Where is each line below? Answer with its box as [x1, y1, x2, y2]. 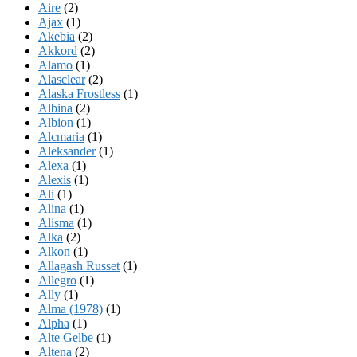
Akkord [38, 43, 77, 57]
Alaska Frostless [38, 86, 120, 100]
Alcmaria [38, 129, 84, 143]
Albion [38, 115, 73, 129]
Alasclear [38, 72, 85, 86]
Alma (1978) [38, 301, 103, 316]
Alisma [38, 215, 74, 229]
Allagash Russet [38, 258, 120, 273]
